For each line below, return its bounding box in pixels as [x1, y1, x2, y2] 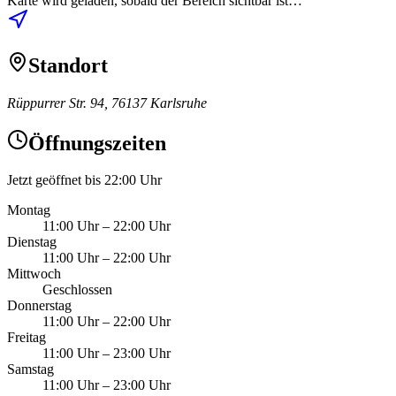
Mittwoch [7, 266, 61, 282]
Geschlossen [42, 282, 112, 298]
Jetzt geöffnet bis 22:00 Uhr [7, 172, 162, 188]
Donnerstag [7, 298, 72, 314]
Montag [7, 202, 50, 218]
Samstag [7, 362, 54, 377]
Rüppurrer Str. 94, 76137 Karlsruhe [7, 95, 207, 110]
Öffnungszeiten [28, 131, 166, 155]
